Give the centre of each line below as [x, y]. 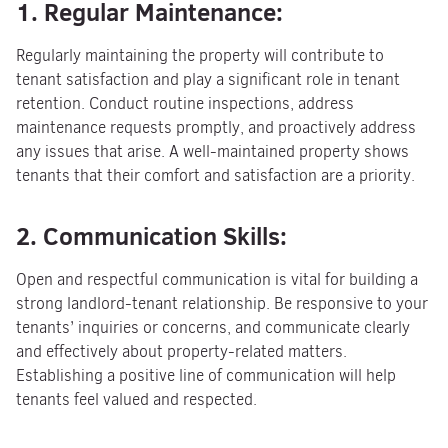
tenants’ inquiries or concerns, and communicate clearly [213, 327]
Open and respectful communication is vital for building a [217, 279]
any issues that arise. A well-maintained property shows [212, 151]
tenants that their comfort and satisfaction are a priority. [215, 175]
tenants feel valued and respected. [136, 399]
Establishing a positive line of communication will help [206, 375]
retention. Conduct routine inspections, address [185, 103]
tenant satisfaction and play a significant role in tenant [208, 79]
